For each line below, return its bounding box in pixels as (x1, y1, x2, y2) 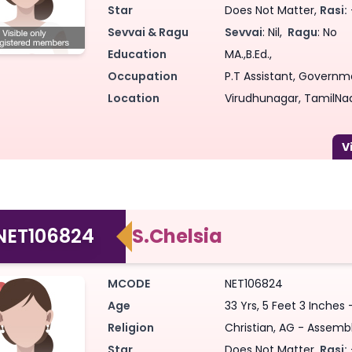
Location (108, 90, 159, 106)
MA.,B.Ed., (225, 46, 273, 62)
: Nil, (262, 24, 286, 40)
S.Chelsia (132, 222, 222, 249)
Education (108, 46, 167, 62)
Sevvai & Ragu (108, 24, 189, 40)
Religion (108, 319, 154, 335)
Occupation (108, 68, 178, 84)
